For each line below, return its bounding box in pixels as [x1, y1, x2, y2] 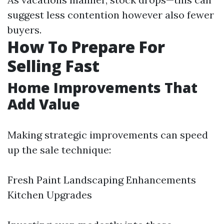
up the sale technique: [7, 143, 111, 156]
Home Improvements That [7, 78, 197, 97]
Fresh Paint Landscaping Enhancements [7, 173, 196, 186]
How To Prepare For [7, 36, 165, 57]
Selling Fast [7, 55, 99, 76]
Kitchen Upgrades [7, 188, 92, 201]
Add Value [7, 94, 80, 113]
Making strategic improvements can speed [7, 128, 208, 141]
